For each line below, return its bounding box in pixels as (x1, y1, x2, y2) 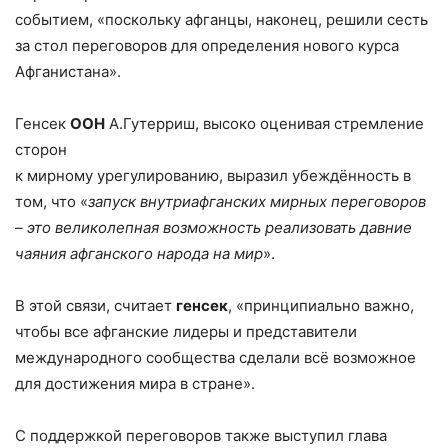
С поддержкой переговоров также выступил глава (15, 425, 387, 445)
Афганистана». (15, 61, 121, 81)
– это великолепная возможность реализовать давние (15, 217, 412, 237)
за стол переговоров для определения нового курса (15, 35, 399, 55)
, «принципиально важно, (228, 295, 414, 315)
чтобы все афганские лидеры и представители (15, 321, 357, 341)
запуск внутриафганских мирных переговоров (88, 191, 426, 211)
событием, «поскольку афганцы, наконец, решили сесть (15, 9, 428, 29)
